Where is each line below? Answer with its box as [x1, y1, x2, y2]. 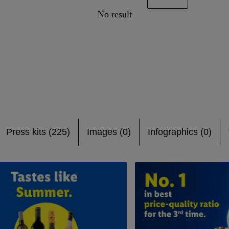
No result [97, 9, 132, 19]
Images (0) [87, 127, 131, 137]
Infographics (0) [148, 127, 212, 137]
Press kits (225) [6, 127, 70, 137]
